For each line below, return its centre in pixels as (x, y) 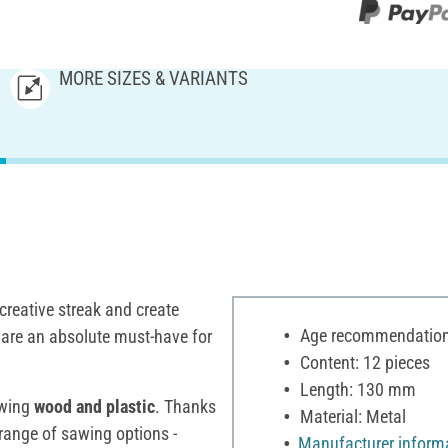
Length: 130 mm (355, 389)
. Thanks (185, 406)
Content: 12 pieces (362, 362)
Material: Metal (350, 416)
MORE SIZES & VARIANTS (154, 78)
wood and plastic (94, 406)
